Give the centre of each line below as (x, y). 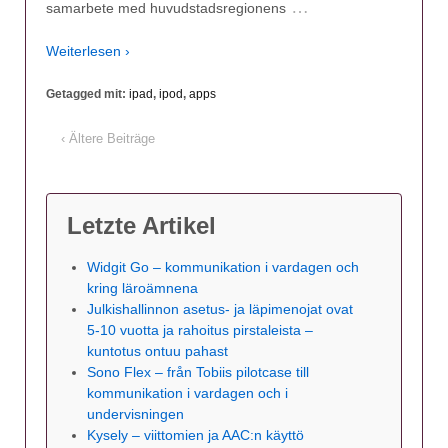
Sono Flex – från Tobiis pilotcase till (198, 372)
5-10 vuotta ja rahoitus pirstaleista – (200, 330)
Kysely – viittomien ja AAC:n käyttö (195, 435)
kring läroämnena (142, 288)
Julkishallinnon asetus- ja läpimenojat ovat (220, 309)
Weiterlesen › (88, 51)
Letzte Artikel (141, 226)
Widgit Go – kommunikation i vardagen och (223, 267)
